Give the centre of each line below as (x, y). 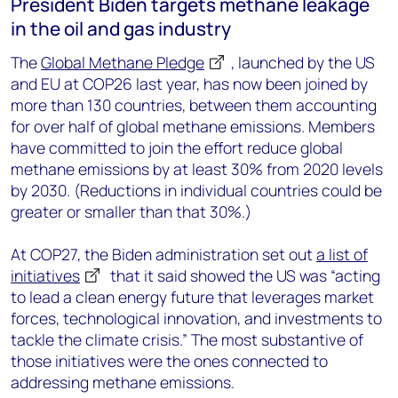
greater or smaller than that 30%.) (131, 211)
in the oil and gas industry (121, 28)
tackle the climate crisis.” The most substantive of (187, 339)
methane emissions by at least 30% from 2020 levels (197, 169)
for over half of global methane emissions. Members (193, 126)
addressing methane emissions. (123, 382)
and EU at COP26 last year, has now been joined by (189, 84)
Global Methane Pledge (123, 62)
